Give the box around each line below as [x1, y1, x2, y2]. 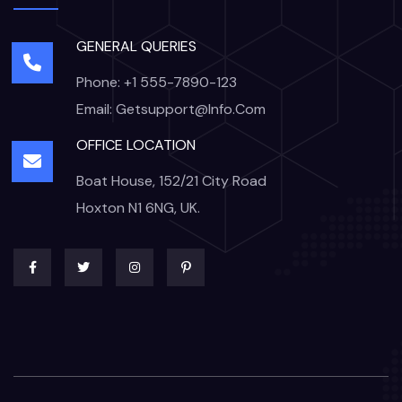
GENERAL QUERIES [76, 37, 197, 57]
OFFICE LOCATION [76, 135, 196, 155]
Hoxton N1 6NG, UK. [76, 198, 200, 218]
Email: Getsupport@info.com [76, 100, 266, 119]
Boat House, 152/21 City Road [76, 171, 267, 191]
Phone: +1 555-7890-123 [76, 73, 237, 92]
